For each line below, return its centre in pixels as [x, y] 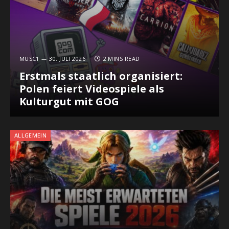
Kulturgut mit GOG [69, 101]
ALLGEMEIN [30, 135]
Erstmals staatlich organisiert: [101, 76]
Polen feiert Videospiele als [91, 88]
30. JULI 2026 [67, 58]
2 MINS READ [121, 58]
